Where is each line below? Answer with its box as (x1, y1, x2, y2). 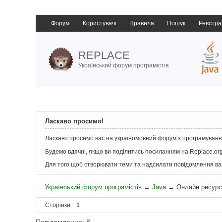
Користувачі (82, 20, 116, 27)
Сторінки (45, 202, 70, 209)
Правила (129, 20, 154, 27)
